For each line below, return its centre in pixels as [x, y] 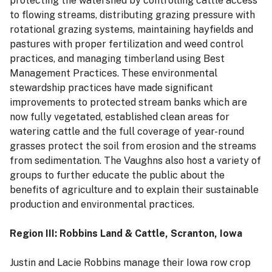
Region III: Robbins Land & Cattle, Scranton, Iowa [126, 234]
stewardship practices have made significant [111, 88]
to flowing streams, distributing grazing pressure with [132, 15]
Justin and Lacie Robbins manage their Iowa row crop [130, 263]
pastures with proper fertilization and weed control [127, 44]
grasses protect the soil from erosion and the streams [133, 146]
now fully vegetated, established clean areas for [120, 117]
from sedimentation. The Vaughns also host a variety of [135, 161]
